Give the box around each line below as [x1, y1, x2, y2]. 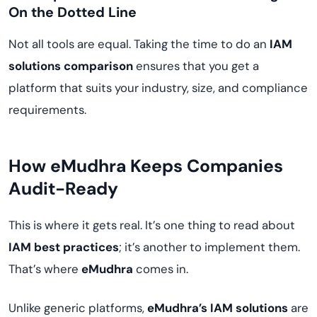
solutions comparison [8, 58, 133, 74]
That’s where [8, 261, 81, 277]
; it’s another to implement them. [119, 239, 300, 255]
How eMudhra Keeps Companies [8, 154, 283, 178]
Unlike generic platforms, [8, 300, 147, 316]
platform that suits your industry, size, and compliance [8, 80, 308, 96]
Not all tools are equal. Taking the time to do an [8, 36, 270, 52]
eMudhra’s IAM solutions [147, 300, 288, 316]
